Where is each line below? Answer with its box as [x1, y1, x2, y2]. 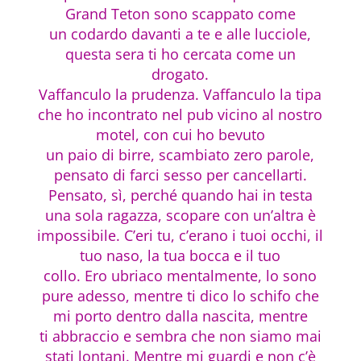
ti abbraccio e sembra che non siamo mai [39, 326, 322, 346]
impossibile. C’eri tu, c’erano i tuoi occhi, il [37, 225, 324, 245]
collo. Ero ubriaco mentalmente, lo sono [44, 265, 317, 285]
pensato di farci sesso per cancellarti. [53, 164, 307, 185]
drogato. [151, 64, 210, 84]
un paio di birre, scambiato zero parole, [46, 144, 315, 164]
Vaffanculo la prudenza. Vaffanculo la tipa [39, 84, 322, 104]
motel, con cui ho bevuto [95, 124, 265, 144]
